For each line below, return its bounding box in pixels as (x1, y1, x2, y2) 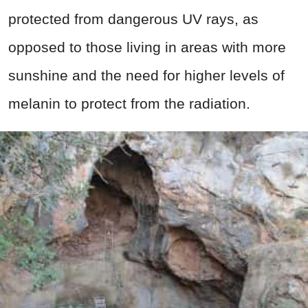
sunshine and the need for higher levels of (8, 67, 285, 83)
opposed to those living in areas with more (8, 38, 286, 55)
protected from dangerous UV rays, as (8, 10, 258, 27)
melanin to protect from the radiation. (8, 95, 250, 111)
